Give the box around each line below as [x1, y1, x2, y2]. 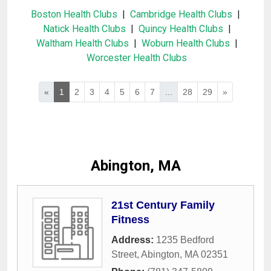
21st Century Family [111, 199, 215, 211]
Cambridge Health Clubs [130, 8, 232, 20]
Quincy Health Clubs [138, 23, 223, 34]
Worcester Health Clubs [87, 52, 187, 64]
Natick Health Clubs [42, 23, 126, 34]
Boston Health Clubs [31, 8, 117, 20]
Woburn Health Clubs [141, 38, 230, 49]
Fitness [111, 214, 149, 226]
